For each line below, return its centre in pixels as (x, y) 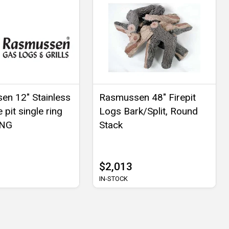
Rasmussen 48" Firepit (147, 98)
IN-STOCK (113, 179)
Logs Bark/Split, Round (148, 111)
